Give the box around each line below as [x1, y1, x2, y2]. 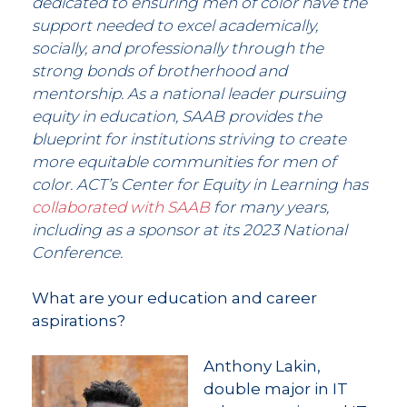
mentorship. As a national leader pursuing [32, 84, 346, 103]
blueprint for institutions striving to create [32, 129, 346, 148]
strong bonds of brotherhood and [32, 61, 287, 80]
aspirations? [32, 311, 125, 330]
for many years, [210, 197, 329, 216]
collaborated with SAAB [32, 197, 210, 216]
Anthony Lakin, [203, 356, 321, 375]
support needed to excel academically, [32, 15, 318, 35]
